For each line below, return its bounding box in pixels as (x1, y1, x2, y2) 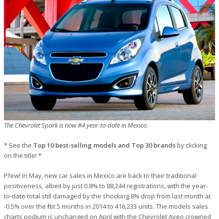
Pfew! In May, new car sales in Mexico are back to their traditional (4, 171, 197, 180)
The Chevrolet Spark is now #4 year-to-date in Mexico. (4, 120, 148, 130)
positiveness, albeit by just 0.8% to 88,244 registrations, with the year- (4, 181, 208, 190)
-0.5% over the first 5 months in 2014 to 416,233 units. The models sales (4, 201, 208, 211)
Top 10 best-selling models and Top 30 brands (33, 140, 175, 150)
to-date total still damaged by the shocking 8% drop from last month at (4, 191, 211, 200)
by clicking (175, 140, 207, 150)
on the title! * (4, 151, 42, 160)
